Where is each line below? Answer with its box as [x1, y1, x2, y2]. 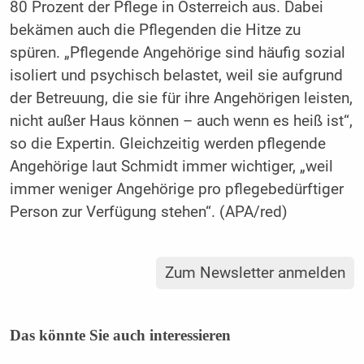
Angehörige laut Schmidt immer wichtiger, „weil [9, 157, 333, 175]
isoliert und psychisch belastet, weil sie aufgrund [9, 66, 343, 84]
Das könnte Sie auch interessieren [9, 327, 231, 344]
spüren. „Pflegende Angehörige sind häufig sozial [9, 43, 345, 62]
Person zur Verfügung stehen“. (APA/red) [9, 202, 288, 221]
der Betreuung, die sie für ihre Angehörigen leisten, [9, 89, 353, 107]
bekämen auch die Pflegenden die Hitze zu [9, 20, 301, 39]
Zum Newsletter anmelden [165, 264, 346, 283]
